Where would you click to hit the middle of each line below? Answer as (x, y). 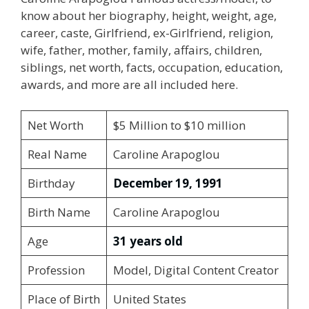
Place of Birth (63, 299)
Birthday (51, 183)
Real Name (57, 154)
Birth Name (59, 212)
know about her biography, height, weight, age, (149, 15)
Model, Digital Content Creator (196, 270)
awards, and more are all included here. (129, 84)
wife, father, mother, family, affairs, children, (141, 50)
